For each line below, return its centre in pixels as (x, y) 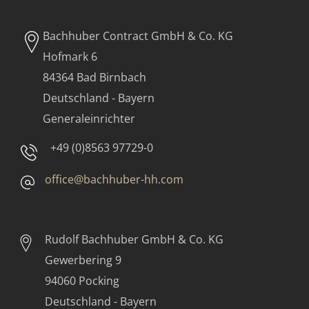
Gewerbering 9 (83, 260)
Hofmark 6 (70, 56)
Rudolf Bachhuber (93, 239)
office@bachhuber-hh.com (114, 179)
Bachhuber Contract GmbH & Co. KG (138, 36)
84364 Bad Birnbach (94, 77)
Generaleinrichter (89, 118)
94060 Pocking (82, 280)
